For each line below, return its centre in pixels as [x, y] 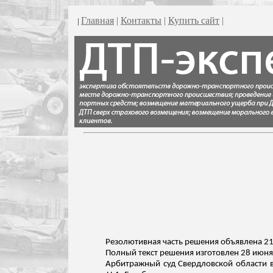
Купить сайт [194, 20]
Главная [97, 20]
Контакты [141, 20]
